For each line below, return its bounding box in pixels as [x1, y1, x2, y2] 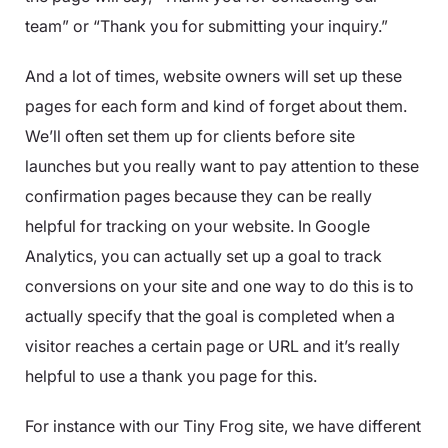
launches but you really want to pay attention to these [25, 155, 419, 176]
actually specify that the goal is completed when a [25, 305, 395, 326]
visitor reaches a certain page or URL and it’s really [25, 335, 400, 356]
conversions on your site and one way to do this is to [25, 275, 414, 296]
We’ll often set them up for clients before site [25, 125, 355, 146]
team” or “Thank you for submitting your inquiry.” [25, 15, 388, 36]
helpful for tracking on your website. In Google [25, 215, 370, 236]
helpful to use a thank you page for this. [25, 365, 317, 386]
